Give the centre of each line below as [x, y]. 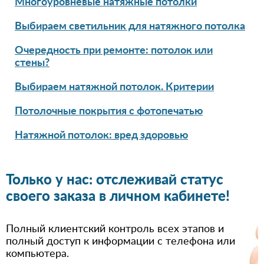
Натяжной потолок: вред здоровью [101, 135]
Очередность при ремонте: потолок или [114, 50]
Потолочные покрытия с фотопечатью [109, 111]
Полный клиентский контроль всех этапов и [115, 229]
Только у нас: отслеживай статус [115, 180]
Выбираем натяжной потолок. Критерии [114, 87]
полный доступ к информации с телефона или [121, 241]
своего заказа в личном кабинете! [118, 197]
